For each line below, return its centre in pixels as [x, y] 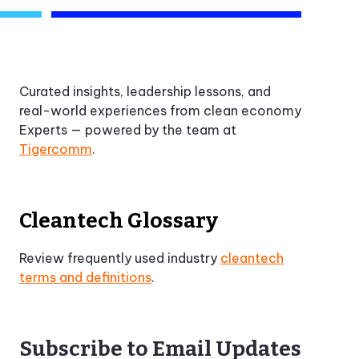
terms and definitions [86, 277]
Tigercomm [56, 149]
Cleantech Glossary [119, 220]
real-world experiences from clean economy [161, 110]
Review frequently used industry [120, 258]
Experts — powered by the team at [128, 129]
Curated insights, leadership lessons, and [145, 91]
